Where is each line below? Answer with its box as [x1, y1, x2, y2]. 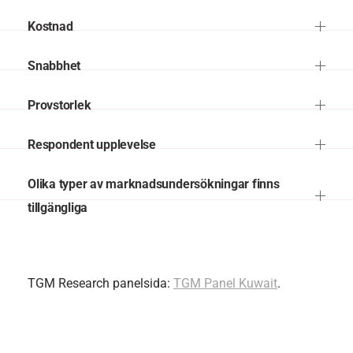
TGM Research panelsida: [28, 275, 173, 291]
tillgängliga [28, 199, 88, 215]
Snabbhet [28, 58, 81, 73]
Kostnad [28, 18, 73, 34]
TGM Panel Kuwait [173, 275, 277, 291]
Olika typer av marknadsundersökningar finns [28, 176, 280, 191]
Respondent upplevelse [28, 136, 156, 152]
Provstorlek [28, 97, 91, 113]
